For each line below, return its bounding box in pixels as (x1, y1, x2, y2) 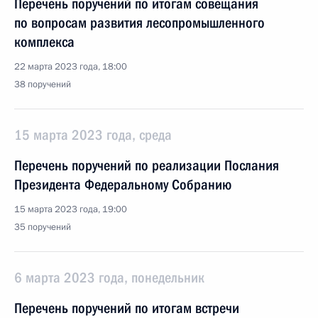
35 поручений (14, 221, 71, 234)
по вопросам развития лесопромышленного (14, 14, 265, 31)
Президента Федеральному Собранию (14, 176, 231, 193)
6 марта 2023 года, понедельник (14, 269, 204, 286)
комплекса (14, 33, 75, 50)
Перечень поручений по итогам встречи (14, 300, 239, 317)
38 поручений (14, 78, 71, 91)
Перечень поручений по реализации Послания (14, 157, 279, 174)
